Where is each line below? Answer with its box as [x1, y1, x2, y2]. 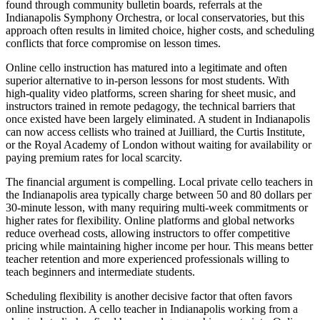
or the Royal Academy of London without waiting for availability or [6, 138, 311, 151]
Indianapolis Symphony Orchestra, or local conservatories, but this [6, 11, 304, 24]
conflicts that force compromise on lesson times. [6, 36, 221, 49]
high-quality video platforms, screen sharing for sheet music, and [6, 86, 296, 99]
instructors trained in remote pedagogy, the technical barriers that [6, 99, 295, 112]
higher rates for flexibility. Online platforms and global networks [6, 214, 294, 226]
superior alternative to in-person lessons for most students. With [6, 74, 289, 86]
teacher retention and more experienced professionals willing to [6, 252, 289, 265]
